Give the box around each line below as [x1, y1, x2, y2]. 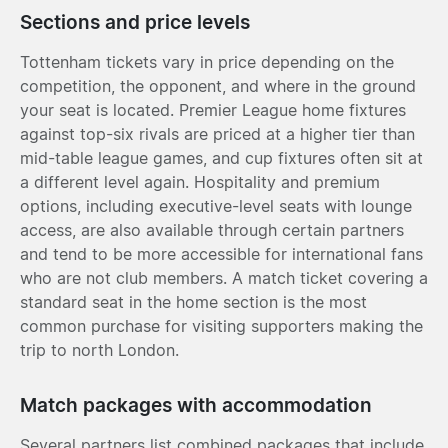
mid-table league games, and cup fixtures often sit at [20, 147, 423, 168]
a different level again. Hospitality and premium [20, 171, 380, 192]
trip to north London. [20, 339, 179, 360]
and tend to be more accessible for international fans [20, 243, 423, 264]
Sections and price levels [20, 9, 250, 34]
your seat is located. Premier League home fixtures [20, 99, 406, 120]
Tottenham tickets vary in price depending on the [20, 51, 394, 72]
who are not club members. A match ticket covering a [20, 267, 428, 288]
